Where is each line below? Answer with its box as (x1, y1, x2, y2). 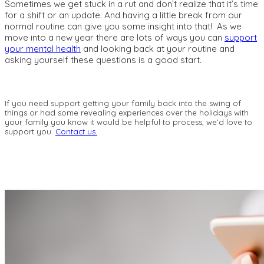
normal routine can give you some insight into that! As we (5, 21, 242, 32)
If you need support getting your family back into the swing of (5, 98, 241, 108)
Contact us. (55, 127, 97, 137)
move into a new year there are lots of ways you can (5, 32, 225, 44)
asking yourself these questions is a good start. (5, 54, 202, 66)
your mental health (5, 43, 81, 55)
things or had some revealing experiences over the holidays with (5, 108, 249, 118)
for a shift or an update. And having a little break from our (5, 9, 242, 21)
